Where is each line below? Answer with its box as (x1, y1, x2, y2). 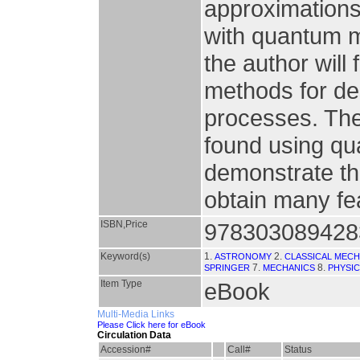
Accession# (100, 344, 151, 355)
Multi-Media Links (97, 309, 174, 320)
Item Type (100, 278, 142, 289)
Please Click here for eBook (97, 320, 206, 329)
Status (284, 344, 312, 355)
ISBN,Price (100, 219, 148, 230)
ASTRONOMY (215, 252, 272, 261)
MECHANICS (263, 263, 315, 272)
